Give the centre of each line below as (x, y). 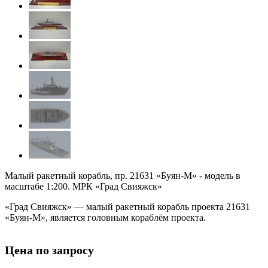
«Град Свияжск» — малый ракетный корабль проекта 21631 (127, 207)
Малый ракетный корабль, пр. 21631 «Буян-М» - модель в (123, 176)
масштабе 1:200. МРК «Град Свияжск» (85, 187)
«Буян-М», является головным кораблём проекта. (105, 218)
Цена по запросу (49, 250)
